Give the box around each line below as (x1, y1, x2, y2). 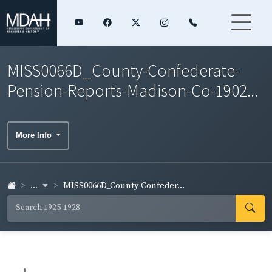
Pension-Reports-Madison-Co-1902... (7, 79, 258, 101)
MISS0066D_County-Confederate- (7, 59, 240, 81)
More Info (16, 131, 54, 140)
